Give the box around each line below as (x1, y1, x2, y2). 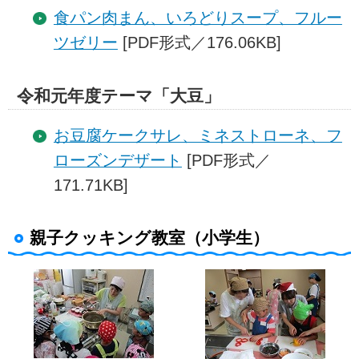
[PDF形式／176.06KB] (117, 34, 281, 52)
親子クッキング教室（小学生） (29, 228, 269, 248)
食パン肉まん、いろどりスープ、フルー (53, 9, 342, 27)
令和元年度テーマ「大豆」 (16, 86, 220, 105)
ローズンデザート (53, 151, 182, 169)
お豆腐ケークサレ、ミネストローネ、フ (53, 126, 342, 144)
